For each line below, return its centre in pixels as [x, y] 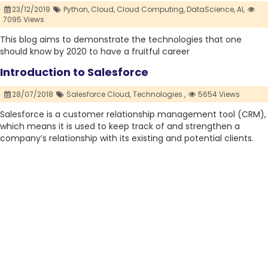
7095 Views [24, 20]
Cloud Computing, [150, 10]
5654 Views [218, 95]
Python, [76, 10]
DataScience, [211, 10]
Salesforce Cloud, [98, 95]
